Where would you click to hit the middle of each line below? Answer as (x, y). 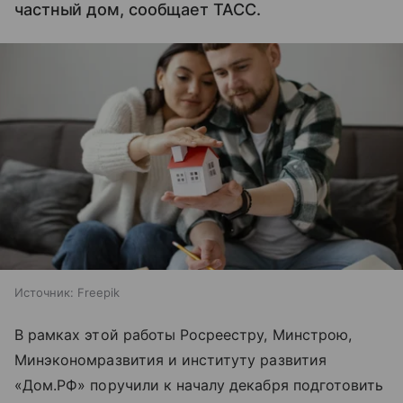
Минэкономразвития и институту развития (170, 360)
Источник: (44, 293)
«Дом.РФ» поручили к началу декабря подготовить (199, 385)
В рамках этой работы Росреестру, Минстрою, (184, 335)
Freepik (99, 293)
